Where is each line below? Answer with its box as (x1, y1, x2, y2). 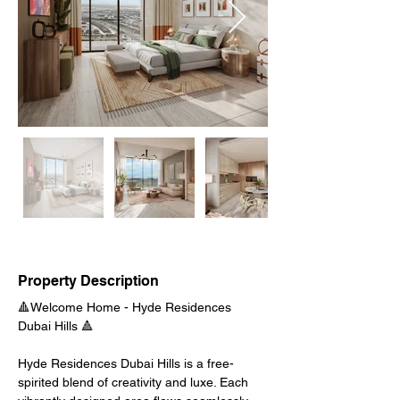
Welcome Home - (30, 300, 132, 314)
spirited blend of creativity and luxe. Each (18, 375, 252, 389)
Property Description (18, 272, 159, 289)
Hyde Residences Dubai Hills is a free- (18, 356, 234, 371)
